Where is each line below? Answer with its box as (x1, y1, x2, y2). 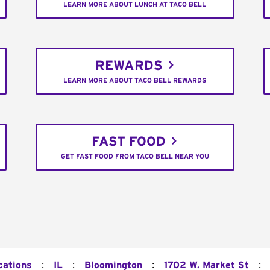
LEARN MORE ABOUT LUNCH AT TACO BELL (63, 1, 207, 8)
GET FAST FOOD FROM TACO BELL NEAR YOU (60, 153, 209, 160)
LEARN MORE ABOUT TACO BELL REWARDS (63, 77, 207, 84)
